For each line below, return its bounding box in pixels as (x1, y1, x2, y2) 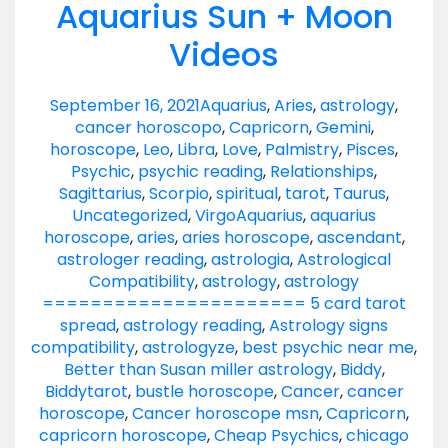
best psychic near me (242, 336, 414, 360)
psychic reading (138, 160, 263, 184)
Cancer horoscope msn (132, 402, 319, 426)
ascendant (316, 226, 402, 250)
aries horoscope (181, 226, 310, 250)
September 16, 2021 (50, 94, 200, 118)
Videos (169, 31, 279, 77)
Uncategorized (72, 204, 188, 228)
